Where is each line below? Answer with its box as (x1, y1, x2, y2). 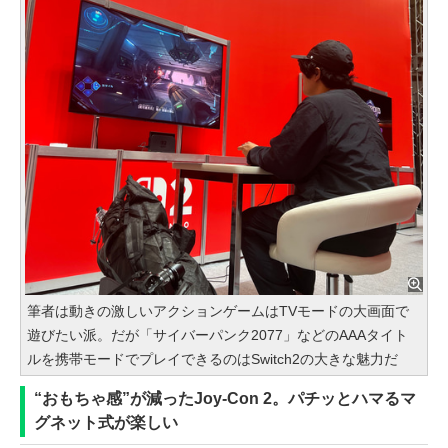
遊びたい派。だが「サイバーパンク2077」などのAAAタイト (27, 327, 408, 344)
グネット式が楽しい (34, 414, 178, 432)
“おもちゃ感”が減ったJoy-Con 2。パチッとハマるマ (34, 390, 416, 408)
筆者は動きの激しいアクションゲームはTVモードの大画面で (27, 303, 409, 320)
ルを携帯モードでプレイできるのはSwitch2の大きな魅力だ (27, 351, 398, 368)
